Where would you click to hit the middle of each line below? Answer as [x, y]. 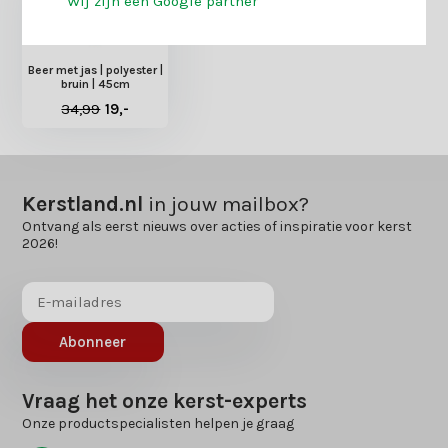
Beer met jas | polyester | [95, 69]
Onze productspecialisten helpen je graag [158, 423]
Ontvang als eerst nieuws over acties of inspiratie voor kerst [217, 226]
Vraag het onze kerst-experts [165, 400]
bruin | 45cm [95, 83]
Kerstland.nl [83, 203]
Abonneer [93, 341]
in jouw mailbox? [226, 203]
